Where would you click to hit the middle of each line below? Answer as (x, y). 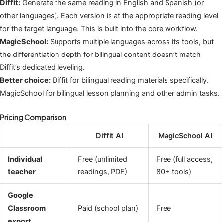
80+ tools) (173, 172)
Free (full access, (184, 159)
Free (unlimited (102, 159)
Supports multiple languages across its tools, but (131, 41)
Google (20, 195)
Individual (25, 159)
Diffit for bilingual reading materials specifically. (130, 80)
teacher (22, 172)
